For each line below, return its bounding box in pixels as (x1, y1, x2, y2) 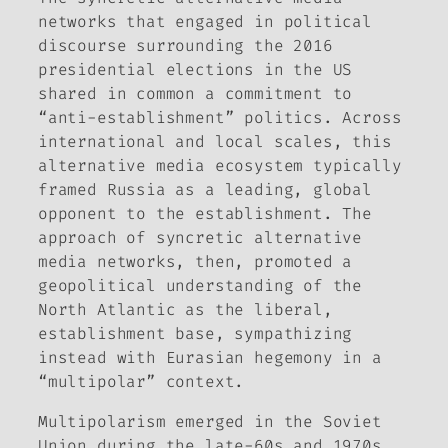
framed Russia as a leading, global (38, 179, 372, 201)
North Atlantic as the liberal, (38, 299, 333, 321)
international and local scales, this (38, 131, 392, 153)
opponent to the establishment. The (38, 203, 372, 225)
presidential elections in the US (38, 59, 353, 81)
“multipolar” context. (38, 371, 245, 393)
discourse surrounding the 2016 (38, 35, 333, 57)
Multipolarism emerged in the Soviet (38, 411, 382, 433)
